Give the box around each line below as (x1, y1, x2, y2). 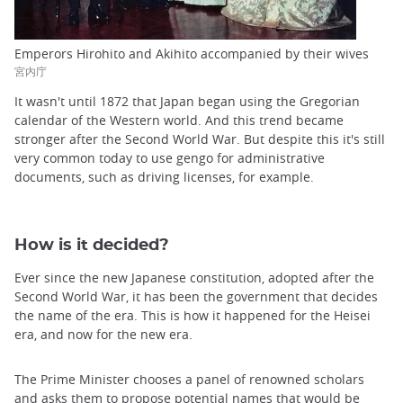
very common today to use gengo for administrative (14, 148, 325, 166)
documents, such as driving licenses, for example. (14, 167, 314, 185)
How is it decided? (14, 236, 169, 254)
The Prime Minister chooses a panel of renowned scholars (14, 371, 364, 389)
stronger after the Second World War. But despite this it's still (14, 130, 385, 148)
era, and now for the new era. (14, 325, 193, 343)
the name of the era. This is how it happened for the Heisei (14, 306, 371, 324)
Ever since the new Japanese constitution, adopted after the (14, 268, 374, 286)
